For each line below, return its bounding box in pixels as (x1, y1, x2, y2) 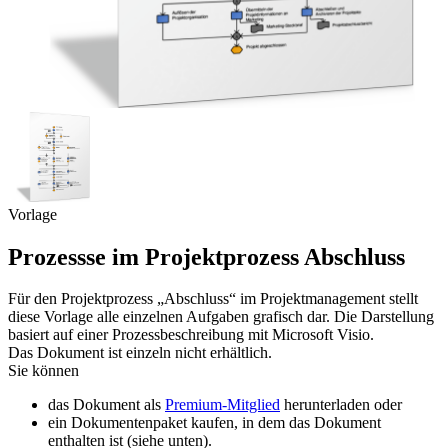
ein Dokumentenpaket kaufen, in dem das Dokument (48, 414, 381, 432)
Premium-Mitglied (165, 396, 280, 414)
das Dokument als (48, 396, 165, 414)
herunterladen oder (280, 396, 402, 414)
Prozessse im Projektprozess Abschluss (8, 243, 405, 270)
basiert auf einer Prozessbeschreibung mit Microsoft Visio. (8, 326, 374, 344)
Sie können (8, 362, 79, 380)
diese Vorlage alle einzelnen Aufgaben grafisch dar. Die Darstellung (8, 308, 434, 326)
